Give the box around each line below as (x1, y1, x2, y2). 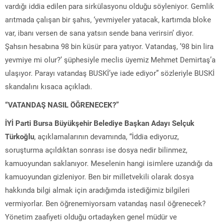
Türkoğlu (5, 131, 34, 141)
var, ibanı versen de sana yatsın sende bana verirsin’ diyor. (5, 27, 194, 38)
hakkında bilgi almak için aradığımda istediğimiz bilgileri (5, 184, 190, 195)
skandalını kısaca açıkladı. (5, 81, 92, 91)
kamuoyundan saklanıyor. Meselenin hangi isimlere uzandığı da (5, 158, 213, 168)
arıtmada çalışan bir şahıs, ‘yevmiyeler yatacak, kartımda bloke (5, 14, 211, 24)
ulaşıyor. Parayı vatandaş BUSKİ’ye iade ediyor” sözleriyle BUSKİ (5, 67, 215, 78)
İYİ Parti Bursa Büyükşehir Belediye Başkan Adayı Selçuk (5, 117, 194, 128)
